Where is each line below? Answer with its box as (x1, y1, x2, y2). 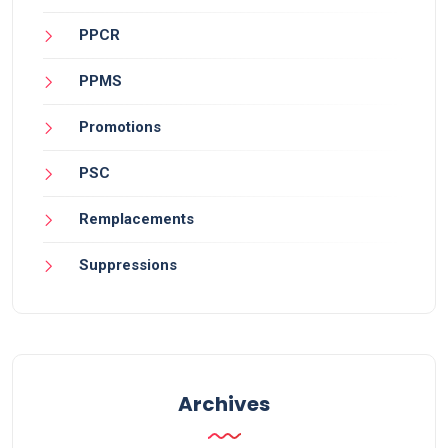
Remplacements (79, 210, 194, 229)
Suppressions (79, 256, 177, 275)
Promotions (79, 118, 161, 137)
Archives (178, 390, 270, 419)
